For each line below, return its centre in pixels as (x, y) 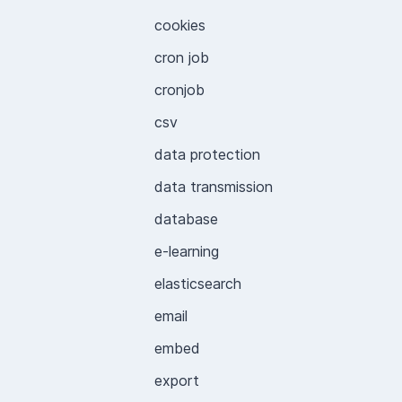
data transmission (214, 187)
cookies (180, 25)
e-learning (187, 251)
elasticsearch (198, 284)
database (186, 219)
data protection (207, 154)
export (177, 380)
